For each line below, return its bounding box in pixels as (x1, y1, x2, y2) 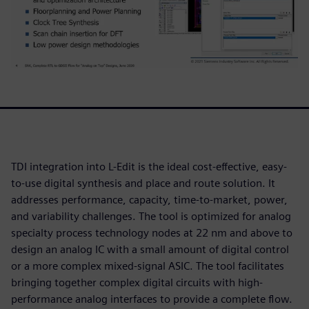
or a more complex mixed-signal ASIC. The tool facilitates (11, 259, 284, 272)
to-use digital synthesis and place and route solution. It (11, 176, 275, 190)
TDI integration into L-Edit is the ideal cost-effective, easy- (11, 159, 287, 173)
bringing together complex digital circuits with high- (11, 275, 263, 289)
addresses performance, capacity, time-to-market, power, (11, 192, 288, 206)
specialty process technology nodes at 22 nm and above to (11, 226, 292, 239)
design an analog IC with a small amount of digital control (11, 242, 289, 256)
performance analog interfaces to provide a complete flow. (11, 292, 292, 306)
